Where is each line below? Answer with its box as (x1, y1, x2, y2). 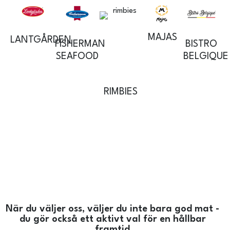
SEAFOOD (56, 52, 99, 62)
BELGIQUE (183, 52, 228, 62)
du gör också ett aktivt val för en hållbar (19, 215, 206, 224)
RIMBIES (103, 87, 138, 97)
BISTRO (185, 40, 218, 49)
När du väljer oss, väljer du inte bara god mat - (6, 204, 219, 214)
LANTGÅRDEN (10, 35, 71, 45)
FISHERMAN (55, 40, 106, 49)
